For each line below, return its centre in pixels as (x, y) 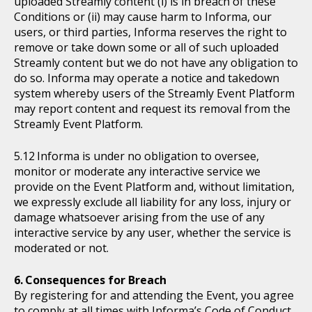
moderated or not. (61, 248)
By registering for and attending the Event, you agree (154, 295)
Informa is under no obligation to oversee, (148, 156)
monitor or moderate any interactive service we (137, 171)
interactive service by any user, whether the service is (153, 233)
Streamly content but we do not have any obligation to (156, 63)
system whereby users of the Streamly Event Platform (154, 93)
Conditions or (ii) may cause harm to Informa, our (143, 17)
